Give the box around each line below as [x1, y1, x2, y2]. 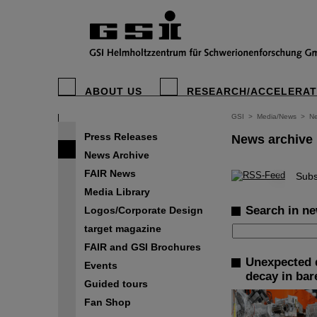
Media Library [84, 186, 150, 197]
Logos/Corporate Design [84, 204, 203, 216]
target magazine [84, 223, 161, 234]
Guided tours [84, 278, 148, 289]
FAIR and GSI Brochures [84, 241, 201, 253]
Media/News [257, 113, 296, 120]
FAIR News [84, 168, 136, 179]
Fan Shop [84, 296, 131, 308]
